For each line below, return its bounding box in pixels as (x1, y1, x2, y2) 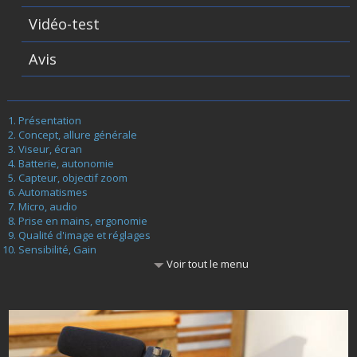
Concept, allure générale (18, 127, 137, 142)
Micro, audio (18, 198, 77, 214)
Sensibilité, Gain (18, 241, 96, 257)
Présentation (18, 112, 81, 127)
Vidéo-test (29, 14, 100, 34)
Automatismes (18, 184, 88, 199)
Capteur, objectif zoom (18, 170, 127, 185)
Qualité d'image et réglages (18, 227, 151, 242)
